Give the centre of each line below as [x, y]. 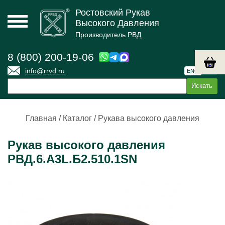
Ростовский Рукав [113, 13]
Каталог [77, 118]
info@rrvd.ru [45, 71]
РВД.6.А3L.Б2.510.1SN [72, 159]
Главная [41, 118]
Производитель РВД [108, 35]
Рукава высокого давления [149, 118]
